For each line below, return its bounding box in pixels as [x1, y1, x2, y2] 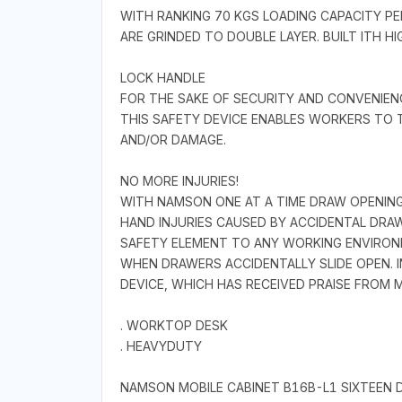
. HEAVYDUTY [119, 338, 202, 354]
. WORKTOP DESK [119, 318, 228, 334]
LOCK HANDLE [119, 70, 205, 86]
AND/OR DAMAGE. [119, 132, 226, 148]
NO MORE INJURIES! [119, 173, 239, 189]
